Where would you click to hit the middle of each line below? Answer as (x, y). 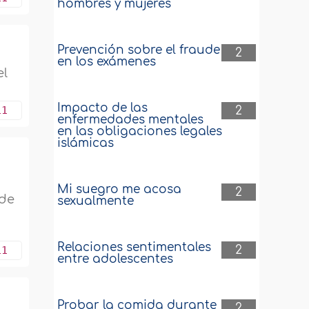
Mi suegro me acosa (120, 189)
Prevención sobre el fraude (139, 50)
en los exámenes (107, 62)
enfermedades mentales (131, 120)
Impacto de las (103, 108)
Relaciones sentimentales (134, 247)
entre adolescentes (116, 259)
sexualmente (96, 201)
